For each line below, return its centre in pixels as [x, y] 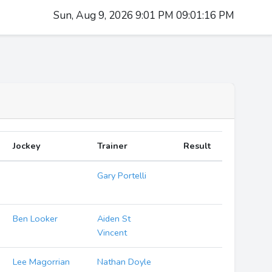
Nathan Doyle [124, 262]
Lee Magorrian [42, 262]
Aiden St [114, 219]
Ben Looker [36, 219]
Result [197, 146]
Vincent [112, 233]
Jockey [27, 146]
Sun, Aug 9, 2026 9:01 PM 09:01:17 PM [144, 15]
